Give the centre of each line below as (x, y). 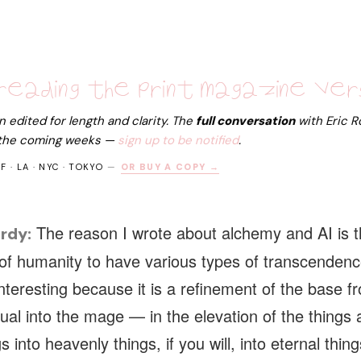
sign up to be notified (178, 140)
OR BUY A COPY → (170, 167)
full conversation (245, 121)
